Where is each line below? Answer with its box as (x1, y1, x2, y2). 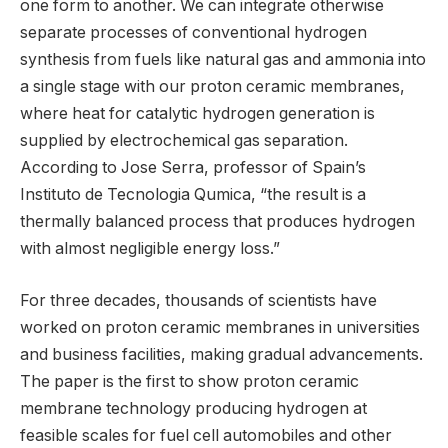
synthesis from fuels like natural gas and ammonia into (20, 50, 426, 70)
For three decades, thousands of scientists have (20, 290, 377, 310)
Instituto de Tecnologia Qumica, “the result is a (20, 185, 366, 205)
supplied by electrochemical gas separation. (20, 131, 348, 151)
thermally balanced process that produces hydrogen (20, 212, 415, 232)
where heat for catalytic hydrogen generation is (20, 104, 375, 124)
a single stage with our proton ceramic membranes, (20, 77, 405, 97)
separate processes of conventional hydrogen (20, 23, 367, 43)
